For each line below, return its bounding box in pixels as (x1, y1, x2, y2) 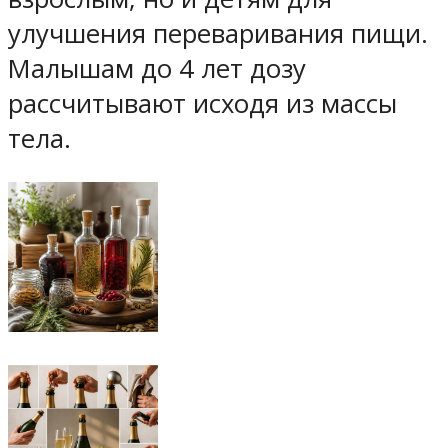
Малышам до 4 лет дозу (8, 51, 306, 87)
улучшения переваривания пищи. (8, 16, 428, 52)
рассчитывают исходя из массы (8, 86, 397, 122)
